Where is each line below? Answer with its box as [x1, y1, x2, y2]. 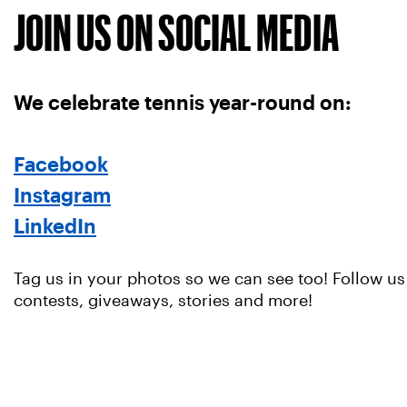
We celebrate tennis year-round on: [14, 94, 352, 110]
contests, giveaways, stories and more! [14, 291, 313, 310]
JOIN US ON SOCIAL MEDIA [14, 14, 339, 51]
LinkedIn [14, 218, 96, 233]
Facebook [14, 156, 108, 172]
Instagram [14, 187, 111, 203]
